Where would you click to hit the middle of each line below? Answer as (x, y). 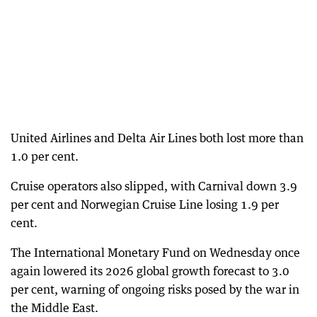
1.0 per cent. (45, 157)
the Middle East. (54, 308)
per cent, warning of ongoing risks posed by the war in (155, 290)
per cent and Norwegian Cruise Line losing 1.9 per (145, 205)
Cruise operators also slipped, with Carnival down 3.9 (154, 186)
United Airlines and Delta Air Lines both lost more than (157, 138)
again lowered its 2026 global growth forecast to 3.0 (150, 271)
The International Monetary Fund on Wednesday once (155, 253)
